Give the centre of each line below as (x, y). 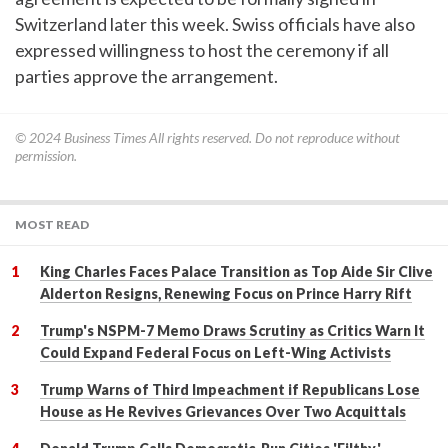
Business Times (105, 137)
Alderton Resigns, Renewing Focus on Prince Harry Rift (226, 293)
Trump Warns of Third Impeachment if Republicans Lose (230, 389)
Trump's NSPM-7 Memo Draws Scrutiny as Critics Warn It (232, 330)
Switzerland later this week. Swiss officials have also (215, 24)
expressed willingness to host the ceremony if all (202, 50)
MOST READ (52, 224)
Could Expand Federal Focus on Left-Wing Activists (215, 352)
